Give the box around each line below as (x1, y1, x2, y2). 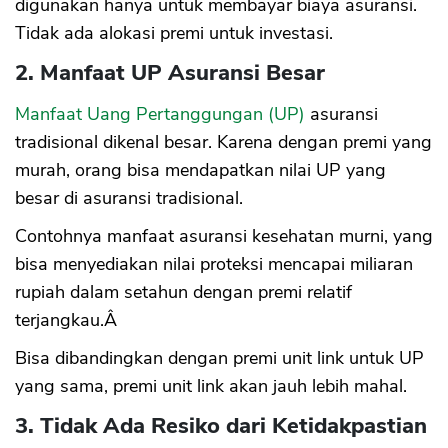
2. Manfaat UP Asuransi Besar (15, 58, 325, 89)
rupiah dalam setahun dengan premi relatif (15, 280, 352, 305)
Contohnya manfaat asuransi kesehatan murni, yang (15, 224, 433, 249)
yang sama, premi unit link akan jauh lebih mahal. (15, 374, 407, 399)
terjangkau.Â (15, 308, 122, 333)
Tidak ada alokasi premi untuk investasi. (15, 21, 333, 46)
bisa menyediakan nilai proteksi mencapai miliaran (15, 252, 413, 277)
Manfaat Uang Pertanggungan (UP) (15, 102, 305, 127)
